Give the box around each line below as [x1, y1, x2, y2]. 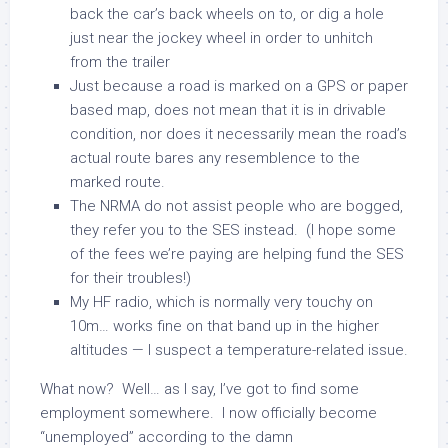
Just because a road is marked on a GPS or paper [70, 77, 408, 95]
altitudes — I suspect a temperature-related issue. [70, 341, 408, 359]
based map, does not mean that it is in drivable [70, 101, 386, 119]
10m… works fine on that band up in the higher [70, 317, 379, 335]
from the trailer [70, 53, 170, 71]
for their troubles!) [70, 269, 191, 287]
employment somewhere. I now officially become [40, 404, 377, 422]
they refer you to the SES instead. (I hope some [70, 221, 396, 239]
